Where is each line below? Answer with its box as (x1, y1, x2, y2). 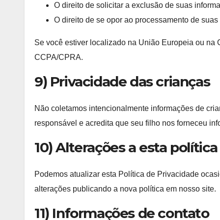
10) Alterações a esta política (34, 138, 218, 156)
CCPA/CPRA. (34, 53, 83, 61)
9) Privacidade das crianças (34, 73, 210, 90)
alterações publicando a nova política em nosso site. (34, 185, 216, 193)
